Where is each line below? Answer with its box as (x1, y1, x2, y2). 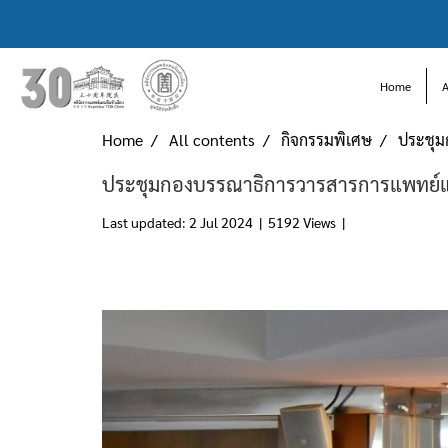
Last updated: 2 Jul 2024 (102, 213, 253, 231)
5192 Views (268, 213, 336, 231)
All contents (169, 129, 255, 150)
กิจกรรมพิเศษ (281, 129, 372, 150)
